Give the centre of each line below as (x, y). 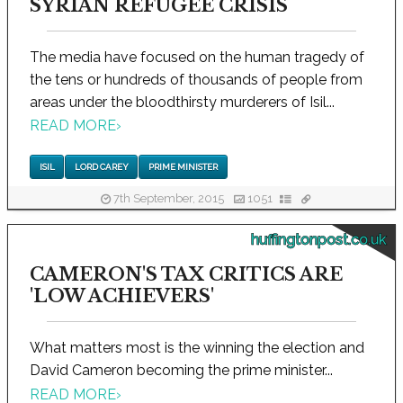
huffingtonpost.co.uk (318, 240)
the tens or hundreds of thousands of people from (196, 79)
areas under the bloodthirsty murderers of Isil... (182, 102)
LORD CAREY (101, 167)
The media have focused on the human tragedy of (197, 57)
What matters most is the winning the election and (197, 348)
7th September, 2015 (168, 199)
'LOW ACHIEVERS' (122, 296)
